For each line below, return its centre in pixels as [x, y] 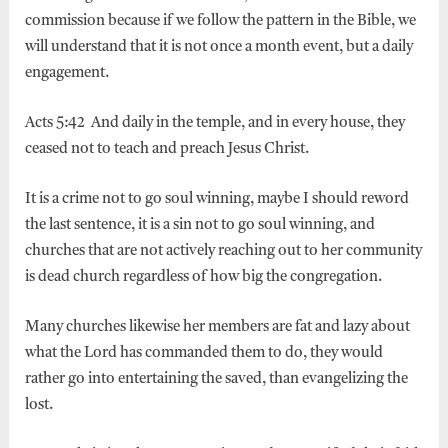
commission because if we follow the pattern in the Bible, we [220, 21]
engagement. [66, 73]
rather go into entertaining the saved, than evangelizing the [216, 379]
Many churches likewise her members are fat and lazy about [217, 327]
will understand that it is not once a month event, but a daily [218, 47]
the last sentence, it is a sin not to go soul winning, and [199, 225]
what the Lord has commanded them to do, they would [203, 353]
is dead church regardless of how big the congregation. [203, 277]
